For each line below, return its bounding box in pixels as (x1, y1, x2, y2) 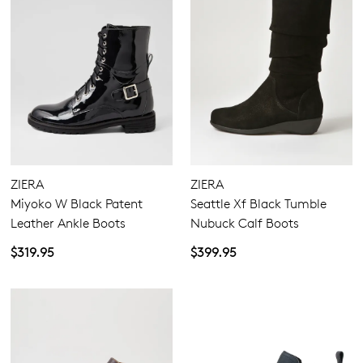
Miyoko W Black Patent (11, 195, 143, 211)
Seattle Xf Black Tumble (190, 195, 327, 211)
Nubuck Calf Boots (190, 215, 299, 231)
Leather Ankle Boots (11, 215, 126, 231)
